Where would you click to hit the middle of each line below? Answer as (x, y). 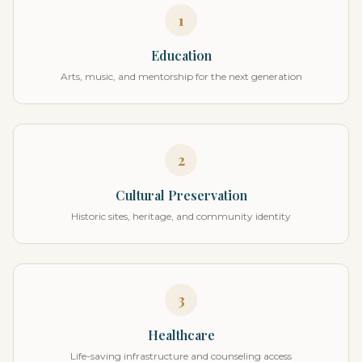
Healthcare (181, 335)
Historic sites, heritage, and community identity (181, 216)
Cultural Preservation (181, 195)
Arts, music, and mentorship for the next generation (181, 76)
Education (181, 55)
